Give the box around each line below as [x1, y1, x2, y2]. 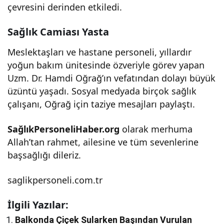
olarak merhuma [119, 122, 193, 135]
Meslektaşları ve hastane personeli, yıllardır [7, 45, 192, 58]
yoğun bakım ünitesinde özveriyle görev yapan [7, 58, 205, 71]
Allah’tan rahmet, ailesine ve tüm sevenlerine [7, 135, 199, 148]
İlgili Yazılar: [7, 197, 68, 211]
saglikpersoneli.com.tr [7, 173, 102, 186]
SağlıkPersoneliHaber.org [7, 122, 119, 135]
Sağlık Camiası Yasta [7, 24, 109, 38]
